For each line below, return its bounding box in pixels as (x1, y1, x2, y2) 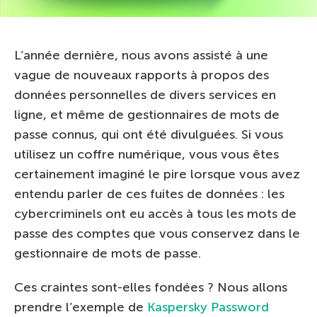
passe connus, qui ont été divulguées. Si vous (14, 126, 283, 142)
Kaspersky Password (147, 299, 269, 315)
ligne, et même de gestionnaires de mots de (14, 106, 279, 122)
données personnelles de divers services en (14, 86, 276, 103)
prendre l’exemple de (14, 299, 147, 315)
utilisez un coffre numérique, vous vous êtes (14, 146, 279, 162)
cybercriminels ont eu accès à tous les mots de (14, 205, 296, 221)
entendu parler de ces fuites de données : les (14, 185, 284, 202)
